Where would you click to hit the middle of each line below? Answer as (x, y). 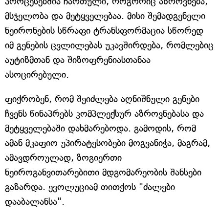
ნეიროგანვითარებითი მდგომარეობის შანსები (103, 173)
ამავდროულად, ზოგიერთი (63, 158)
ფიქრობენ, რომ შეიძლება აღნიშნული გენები (102, 99)
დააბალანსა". (35, 202)
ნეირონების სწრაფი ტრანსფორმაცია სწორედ (104, 31)
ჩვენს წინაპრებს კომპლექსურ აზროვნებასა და (104, 114)
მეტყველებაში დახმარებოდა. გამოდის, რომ (100, 129)
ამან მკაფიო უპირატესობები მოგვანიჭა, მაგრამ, (108, 143)
